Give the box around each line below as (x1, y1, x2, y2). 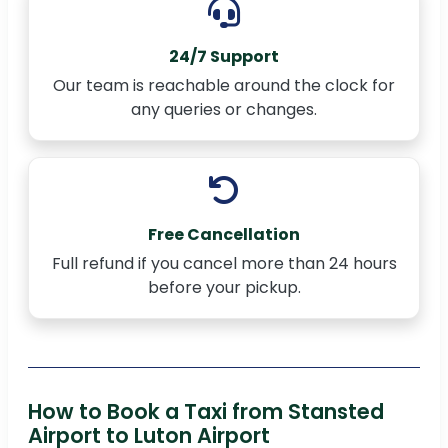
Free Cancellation (148, 223, 300, 247)
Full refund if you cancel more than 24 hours (51, 252, 397, 276)
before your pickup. (147, 276, 301, 300)
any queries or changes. (131, 98, 317, 122)
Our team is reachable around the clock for (53, 74, 395, 98)
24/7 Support (169, 45, 279, 69)
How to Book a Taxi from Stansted (28, 397, 384, 427)
